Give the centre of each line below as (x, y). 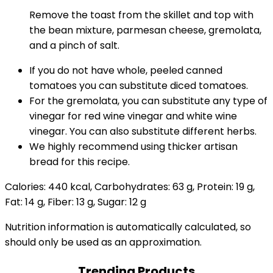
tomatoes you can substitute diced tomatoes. (139, 86)
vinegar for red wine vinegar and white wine (133, 116)
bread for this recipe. (80, 162)
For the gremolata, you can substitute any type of (148, 101)
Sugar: (113, 202)
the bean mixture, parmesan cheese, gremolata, (145, 30)
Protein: (216, 187)
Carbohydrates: (133, 187)
